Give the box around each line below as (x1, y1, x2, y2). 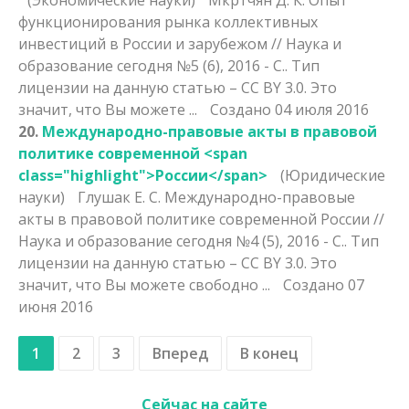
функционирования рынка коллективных (18, 11, 318, 32)
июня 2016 (18, 296, 93, 317)
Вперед (152, 342, 208, 363)
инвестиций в (18, 33, 122, 54)
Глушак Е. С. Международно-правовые (78, 186, 355, 207)
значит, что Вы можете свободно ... (18, 274, 274, 295)
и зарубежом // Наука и (172, 33, 341, 54)
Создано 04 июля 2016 (210, 99, 369, 120)
